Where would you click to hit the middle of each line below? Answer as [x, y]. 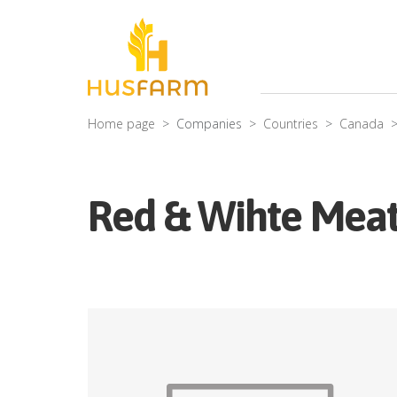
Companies [209, 124]
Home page [121, 124]
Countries [291, 124]
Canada [362, 124]
